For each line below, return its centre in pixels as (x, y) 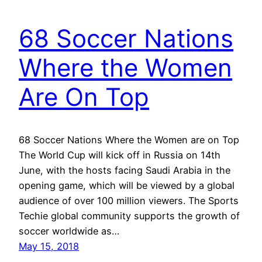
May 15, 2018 (49, 247)
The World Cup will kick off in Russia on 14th (120, 155)
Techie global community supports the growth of (129, 216)
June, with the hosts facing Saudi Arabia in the (125, 170)
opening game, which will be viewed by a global (127, 186)
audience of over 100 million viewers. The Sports (129, 201)
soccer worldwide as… (69, 231)
